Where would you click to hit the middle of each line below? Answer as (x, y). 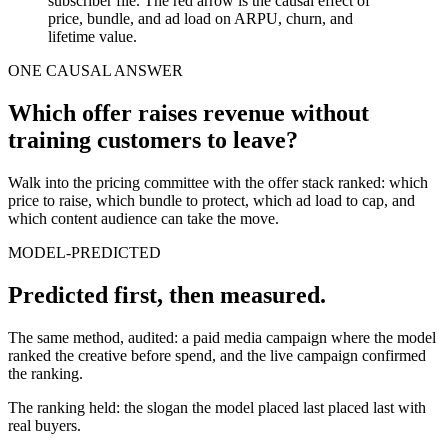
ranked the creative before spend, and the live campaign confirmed (217, 355)
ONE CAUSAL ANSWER (95, 71)
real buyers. (44, 425)
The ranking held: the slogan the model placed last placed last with (217, 407)
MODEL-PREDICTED (84, 253)
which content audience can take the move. (143, 219)
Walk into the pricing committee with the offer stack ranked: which (218, 183)
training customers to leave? (153, 140)
